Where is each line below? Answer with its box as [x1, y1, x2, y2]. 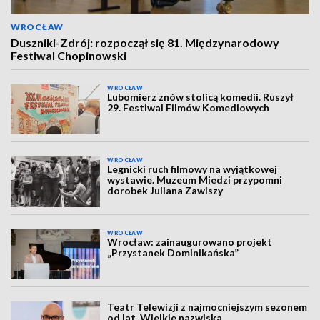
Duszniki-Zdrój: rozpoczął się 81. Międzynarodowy [11, 36, 279, 49]
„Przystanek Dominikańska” [107, 246, 239, 259]
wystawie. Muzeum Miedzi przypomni [107, 174, 283, 186]
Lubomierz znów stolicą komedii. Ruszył [107, 91, 294, 103]
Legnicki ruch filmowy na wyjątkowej [107, 163, 278, 176]
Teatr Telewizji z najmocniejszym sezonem [107, 301, 308, 314]
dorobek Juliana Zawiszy [107, 184, 224, 197]
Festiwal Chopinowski [11, 49, 126, 62]
